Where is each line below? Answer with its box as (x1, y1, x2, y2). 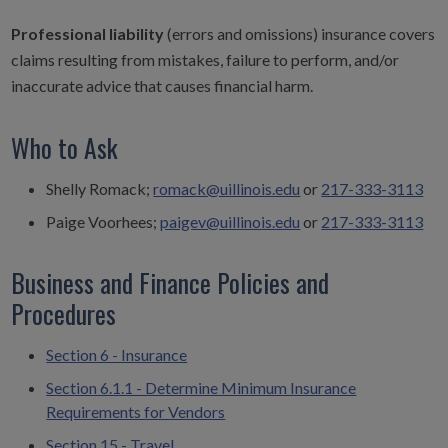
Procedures (10, 294, 116, 333)
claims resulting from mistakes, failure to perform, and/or (10, 50, 399, 70)
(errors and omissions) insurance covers (166, 24, 435, 44)
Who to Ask (10, 128, 118, 167)
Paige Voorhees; (46, 212, 161, 232)
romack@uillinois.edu (153, 179, 301, 199)
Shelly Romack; (46, 179, 154, 199)
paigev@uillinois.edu (160, 212, 301, 232)
